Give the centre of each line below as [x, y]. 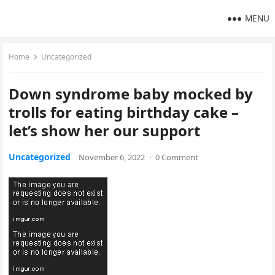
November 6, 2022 [112, 157]
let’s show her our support [105, 130]
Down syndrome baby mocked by [131, 94]
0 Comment [177, 157]
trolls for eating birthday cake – [124, 112]
